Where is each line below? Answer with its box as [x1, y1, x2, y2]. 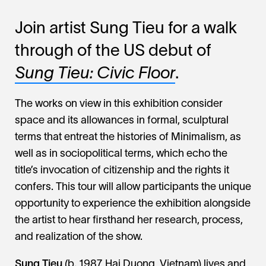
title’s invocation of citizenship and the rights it [15, 166, 229, 176]
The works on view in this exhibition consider [15, 99, 223, 110]
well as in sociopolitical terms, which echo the [15, 149, 227, 160]
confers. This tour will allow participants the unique [15, 182, 251, 193]
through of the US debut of [15, 44, 211, 60]
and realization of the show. [15, 232, 145, 243]
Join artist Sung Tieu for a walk [15, 21, 237, 37]
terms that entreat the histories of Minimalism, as [15, 132, 241, 143]
